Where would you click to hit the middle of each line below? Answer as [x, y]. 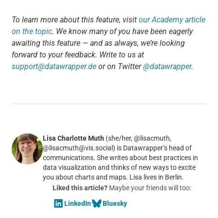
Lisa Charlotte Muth [73, 138]
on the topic [32, 32]
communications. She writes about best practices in [120, 158]
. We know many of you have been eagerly [122, 32]
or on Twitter [119, 67]
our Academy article [172, 20]
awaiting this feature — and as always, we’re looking [98, 43]
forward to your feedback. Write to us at [78, 55]
